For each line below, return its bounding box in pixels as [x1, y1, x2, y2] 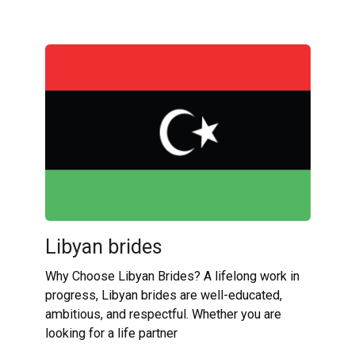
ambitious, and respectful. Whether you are [44, 307, 281, 322]
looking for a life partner [44, 326, 177, 341]
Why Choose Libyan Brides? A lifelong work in [44, 269, 300, 284]
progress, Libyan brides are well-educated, [44, 288, 282, 303]
